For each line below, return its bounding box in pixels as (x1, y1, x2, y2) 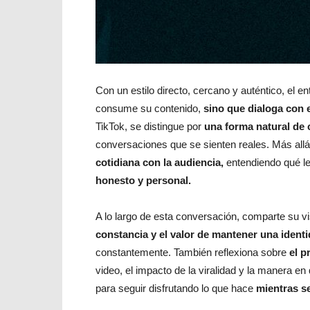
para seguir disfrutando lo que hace (95, 282, 253, 294)
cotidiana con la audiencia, (95, 156, 224, 168)
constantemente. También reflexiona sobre (95, 246, 289, 258)
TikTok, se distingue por (95, 120, 204, 132)
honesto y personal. (95, 174, 191, 186)
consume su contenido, (95, 102, 203, 114)
